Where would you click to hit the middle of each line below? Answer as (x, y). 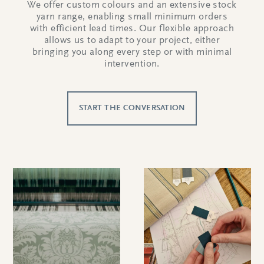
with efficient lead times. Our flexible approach (132, 29)
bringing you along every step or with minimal (132, 53)
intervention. (132, 65)
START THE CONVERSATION (132, 108)
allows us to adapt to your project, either (132, 41)
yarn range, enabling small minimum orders (132, 17)
